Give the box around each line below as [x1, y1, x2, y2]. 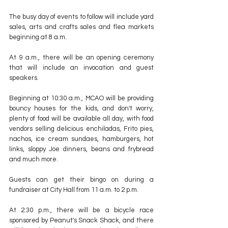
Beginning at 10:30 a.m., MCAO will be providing [9, 95, 154, 102]
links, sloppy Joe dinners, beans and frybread [9, 146, 154, 153]
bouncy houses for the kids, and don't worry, [9, 105, 154, 112]
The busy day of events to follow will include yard [9, 13, 154, 21]
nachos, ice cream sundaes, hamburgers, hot [9, 135, 154, 143]
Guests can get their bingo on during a [9, 176, 154, 184]
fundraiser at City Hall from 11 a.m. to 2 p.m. [9, 186, 140, 194]
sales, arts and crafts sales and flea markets [9, 23, 154, 31]
